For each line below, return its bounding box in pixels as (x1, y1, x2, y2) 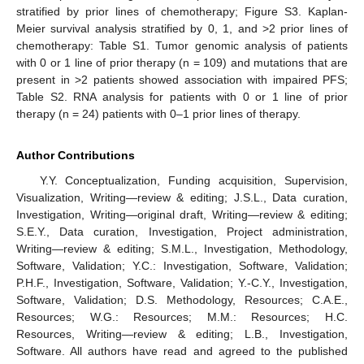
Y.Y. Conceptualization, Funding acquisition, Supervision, (39, 173, 348, 187)
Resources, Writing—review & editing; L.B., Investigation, (16, 327, 348, 340)
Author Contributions (16, 148, 135, 162)
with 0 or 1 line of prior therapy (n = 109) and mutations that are (16, 55, 348, 69)
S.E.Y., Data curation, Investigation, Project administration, (16, 224, 348, 238)
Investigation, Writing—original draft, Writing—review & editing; (16, 207, 348, 221)
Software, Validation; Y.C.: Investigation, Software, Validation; (16, 258, 348, 272)
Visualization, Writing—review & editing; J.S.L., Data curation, (16, 190, 348, 204)
